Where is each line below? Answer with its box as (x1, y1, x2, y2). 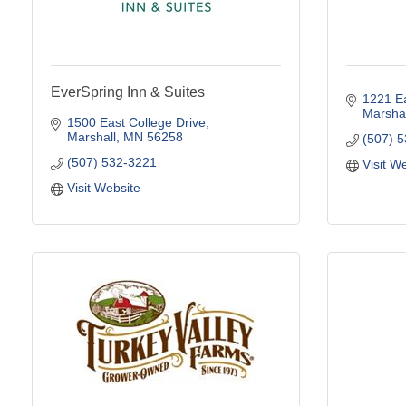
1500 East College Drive (66, 114, 206, 130)
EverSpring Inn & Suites (51, 83, 205, 100)
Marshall (66, 129, 116, 144)
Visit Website (66, 179, 140, 195)
